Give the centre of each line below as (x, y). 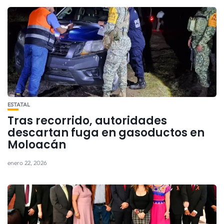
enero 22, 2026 (27, 162)
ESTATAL (19, 104)
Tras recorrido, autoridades (87, 120)
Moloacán (37, 144)
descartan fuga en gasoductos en (106, 132)
